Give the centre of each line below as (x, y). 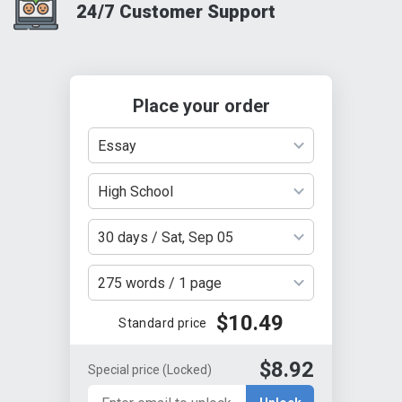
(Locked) (187, 369)
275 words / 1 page (160, 283)
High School (135, 191)
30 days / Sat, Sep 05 (166, 237)
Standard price (163, 323)
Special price (125, 369)
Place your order (201, 106)
